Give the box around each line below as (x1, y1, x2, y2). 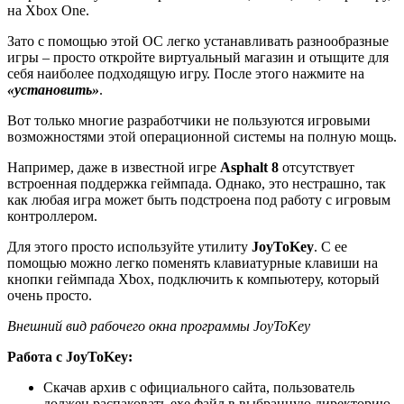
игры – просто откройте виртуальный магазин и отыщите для (7, 50, 389, 66)
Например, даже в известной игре (7, 160, 220, 176)
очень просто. (7, 288, 92, 304)
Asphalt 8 (220, 160, 279, 176)
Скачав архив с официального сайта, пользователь (43, 380, 354, 396)
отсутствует (279, 160, 354, 176)
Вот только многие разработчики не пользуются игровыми (7, 113, 371, 129)
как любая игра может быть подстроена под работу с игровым (7, 192, 390, 208)
